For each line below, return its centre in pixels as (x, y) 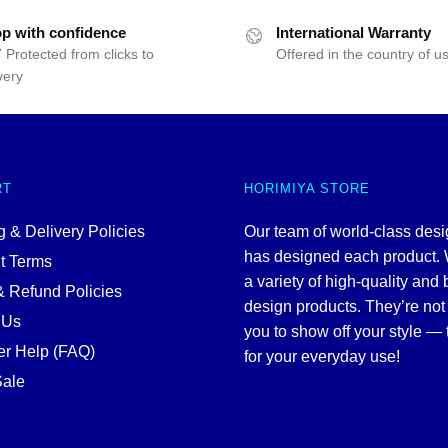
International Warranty (353, 33)
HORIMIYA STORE (307, 189)
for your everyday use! (322, 357)
